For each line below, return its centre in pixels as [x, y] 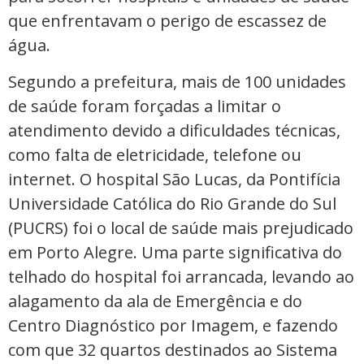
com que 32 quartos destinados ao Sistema [173, 349]
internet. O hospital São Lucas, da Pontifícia [174, 179]
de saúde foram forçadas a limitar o [145, 106]
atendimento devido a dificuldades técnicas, [174, 130]
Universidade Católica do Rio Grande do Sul [172, 203]
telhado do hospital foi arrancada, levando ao [181, 276]
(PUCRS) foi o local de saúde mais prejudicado [181, 227]
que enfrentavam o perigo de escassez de [167, 21]
